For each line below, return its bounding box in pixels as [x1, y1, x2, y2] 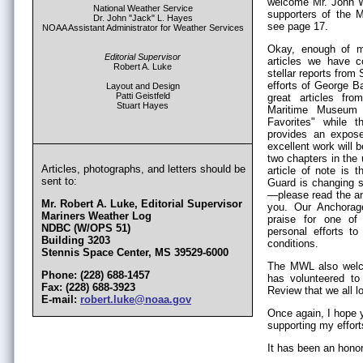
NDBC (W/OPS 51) [41, 222, 130, 234]
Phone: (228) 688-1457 [41, 269, 150, 281]
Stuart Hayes [117, 100, 169, 110]
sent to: [41, 175, 77, 187]
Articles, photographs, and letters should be [41, 163, 246, 175]
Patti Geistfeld [115, 91, 170, 100]
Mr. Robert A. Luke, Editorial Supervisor [41, 198, 242, 210]
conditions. [267, 237, 318, 250]
